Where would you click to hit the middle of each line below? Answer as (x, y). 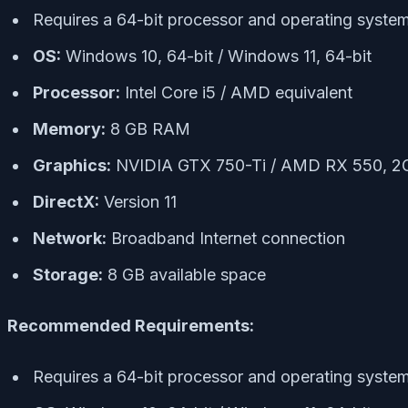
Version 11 (138, 201)
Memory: (69, 128)
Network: (70, 238)
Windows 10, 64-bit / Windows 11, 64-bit (216, 56)
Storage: (68, 274)
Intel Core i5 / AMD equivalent (236, 92)
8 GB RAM (148, 128)
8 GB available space (184, 274)
